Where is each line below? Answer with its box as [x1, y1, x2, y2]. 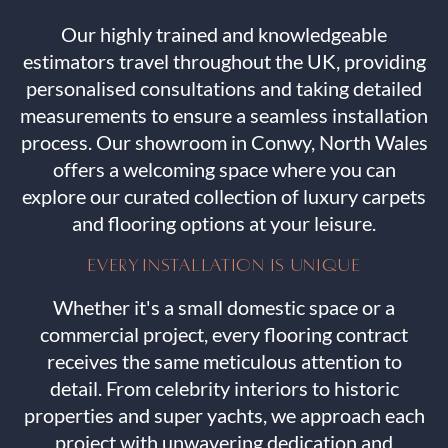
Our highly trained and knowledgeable [61, 22, 387, 47]
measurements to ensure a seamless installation [20, 103, 428, 128]
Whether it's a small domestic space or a [53, 295, 395, 320]
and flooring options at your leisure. [72, 211, 376, 236]
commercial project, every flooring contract [40, 322, 408, 347]
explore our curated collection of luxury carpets [22, 184, 426, 209]
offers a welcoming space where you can [52, 157, 396, 182]
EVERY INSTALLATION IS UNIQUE [87, 254, 361, 277]
